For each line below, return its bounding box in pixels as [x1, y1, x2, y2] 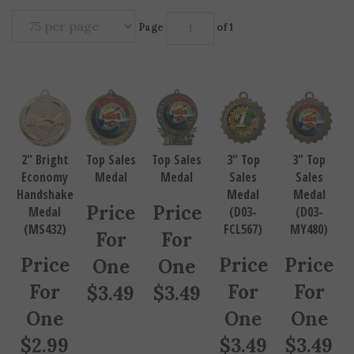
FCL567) [224, 212, 263, 230]
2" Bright [21, 142, 69, 160]
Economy [21, 160, 69, 178]
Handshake [16, 177, 73, 195]
